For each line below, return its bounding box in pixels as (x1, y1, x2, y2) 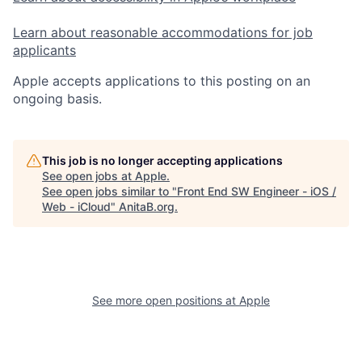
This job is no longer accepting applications (42, 154, 283, 168)
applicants (13, 42, 76, 59)
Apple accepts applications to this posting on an (13, 73, 310, 90)
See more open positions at (92, 293, 239, 308)
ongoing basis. (13, 90, 102, 107)
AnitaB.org (119, 200, 175, 214)
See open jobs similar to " (42, 184, 177, 199)
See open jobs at (42, 169, 135, 183)
